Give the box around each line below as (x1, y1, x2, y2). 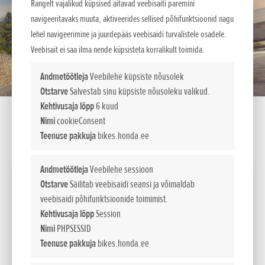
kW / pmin (22, 212, 43, 222)
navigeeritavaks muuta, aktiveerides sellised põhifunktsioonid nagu (31, 12, 234, 25)
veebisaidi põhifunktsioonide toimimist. (40, 192, 168, 205)
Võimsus (22, 202, 46, 214)
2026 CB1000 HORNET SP (22, 173, 99, 185)
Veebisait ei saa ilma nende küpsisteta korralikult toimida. (31, 43, 205, 56)
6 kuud (94, 99, 118, 112)
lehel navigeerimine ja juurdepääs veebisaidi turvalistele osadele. (31, 28, 227, 40)
